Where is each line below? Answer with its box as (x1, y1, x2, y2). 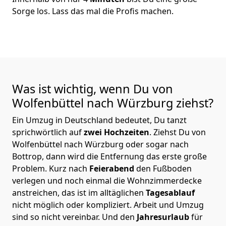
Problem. (12, 162, 49, 174)
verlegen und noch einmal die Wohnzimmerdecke (12, 175, 202, 186)
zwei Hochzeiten (82, 126, 149, 138)
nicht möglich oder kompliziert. (12, 199, 134, 210)
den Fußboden (136, 162, 192, 174)
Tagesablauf (146, 187, 195, 198)
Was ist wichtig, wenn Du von (12, 80, 173, 97)
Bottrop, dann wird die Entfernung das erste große (12, 150, 207, 162)
